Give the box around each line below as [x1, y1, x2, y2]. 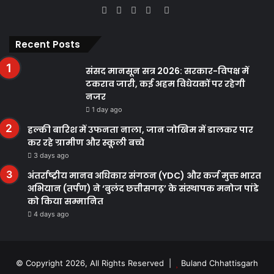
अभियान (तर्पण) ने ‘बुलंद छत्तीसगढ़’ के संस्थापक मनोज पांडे [28, 182, 259, 194]
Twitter [128, 4, 159, 15]
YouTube [143, 4, 181, 15]
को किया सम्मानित [28, 195, 103, 207]
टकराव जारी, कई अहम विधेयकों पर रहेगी [86, 78, 245, 90]
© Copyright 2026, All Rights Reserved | [16, 258, 176, 268]
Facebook [113, 4, 156, 15]
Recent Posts [15, 38, 80, 51]
